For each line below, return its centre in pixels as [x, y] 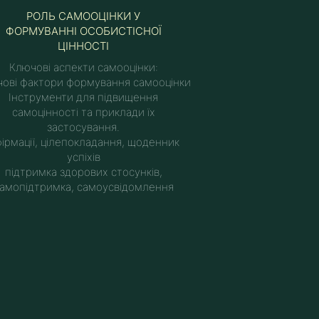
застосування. [83, 127]
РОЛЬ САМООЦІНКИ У [83, 16]
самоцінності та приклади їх [83, 112]
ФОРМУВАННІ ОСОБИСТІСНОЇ [83, 31]
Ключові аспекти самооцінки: [83, 67]
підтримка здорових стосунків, [83, 172]
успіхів [83, 157]
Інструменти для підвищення [83, 97]
